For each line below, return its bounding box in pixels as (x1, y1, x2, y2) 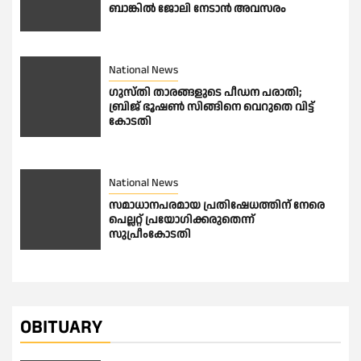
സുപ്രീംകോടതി (109, 226, 191, 243)
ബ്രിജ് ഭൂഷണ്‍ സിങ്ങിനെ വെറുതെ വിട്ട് (109, 99, 314, 116)
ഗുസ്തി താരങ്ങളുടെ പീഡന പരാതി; (109, 85, 301, 102)
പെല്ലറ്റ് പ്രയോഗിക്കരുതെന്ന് (109, 212, 255, 229)
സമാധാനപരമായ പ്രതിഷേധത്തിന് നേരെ (109, 197, 325, 214)
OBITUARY (20, 315, 102, 341)
